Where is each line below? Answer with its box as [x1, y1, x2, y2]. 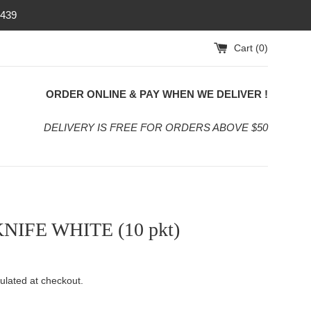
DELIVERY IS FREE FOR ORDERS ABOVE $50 [44, 121, 268, 133]
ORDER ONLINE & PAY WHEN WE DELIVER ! [46, 88, 268, 100]
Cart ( [234, 42, 259, 53]
